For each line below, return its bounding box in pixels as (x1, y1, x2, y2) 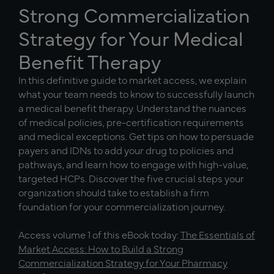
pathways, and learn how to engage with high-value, (18, 157, 248, 171)
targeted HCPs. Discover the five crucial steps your (18, 171, 244, 185)
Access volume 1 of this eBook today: (18, 228, 180, 241)
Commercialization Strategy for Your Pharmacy (18, 256, 228, 269)
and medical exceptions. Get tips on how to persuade (18, 129, 254, 143)
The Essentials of (180, 228, 255, 241)
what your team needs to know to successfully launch (18, 87, 254, 100)
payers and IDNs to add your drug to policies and (18, 143, 234, 157)
